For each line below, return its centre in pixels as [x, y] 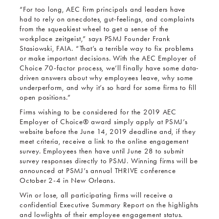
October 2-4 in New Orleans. [67, 180]
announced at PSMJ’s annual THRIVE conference [98, 171]
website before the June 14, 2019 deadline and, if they [108, 131]
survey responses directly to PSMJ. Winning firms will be [109, 161]
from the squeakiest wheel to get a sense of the [94, 29]
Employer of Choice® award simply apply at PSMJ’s [104, 122]
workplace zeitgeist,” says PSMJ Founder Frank [95, 39]
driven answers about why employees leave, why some [107, 78]
